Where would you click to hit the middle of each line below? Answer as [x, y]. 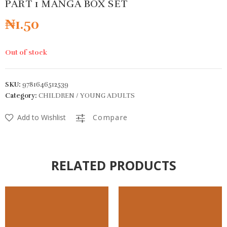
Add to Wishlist [42, 117]
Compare [110, 117]
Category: [22, 96]
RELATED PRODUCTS [113, 165]
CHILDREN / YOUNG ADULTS [87, 96]
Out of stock [26, 52]
